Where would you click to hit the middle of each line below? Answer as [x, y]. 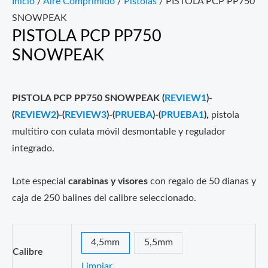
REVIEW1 [185, 99]
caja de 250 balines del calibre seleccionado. [104, 199]
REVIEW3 [86, 115]
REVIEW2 [35, 115]
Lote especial [40, 182]
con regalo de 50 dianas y [202, 182]
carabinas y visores [108, 182]
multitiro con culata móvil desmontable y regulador [119, 132]
